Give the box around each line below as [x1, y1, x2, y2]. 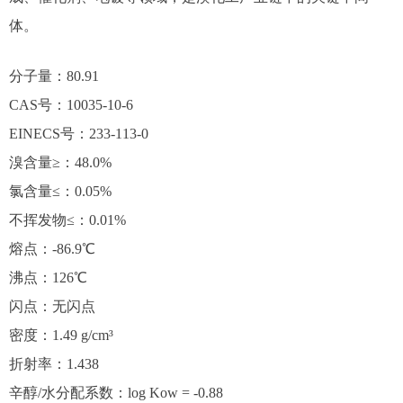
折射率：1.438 [9, 356, 99, 372]
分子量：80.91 [9, 68, 99, 84]
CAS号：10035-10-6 [9, 97, 133, 112]
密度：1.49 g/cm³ [9, 327, 113, 343]
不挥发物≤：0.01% [9, 212, 126, 228]
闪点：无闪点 [9, 299, 95, 314]
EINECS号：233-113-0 [9, 126, 148, 141]
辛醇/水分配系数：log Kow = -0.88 [9, 385, 223, 400]
